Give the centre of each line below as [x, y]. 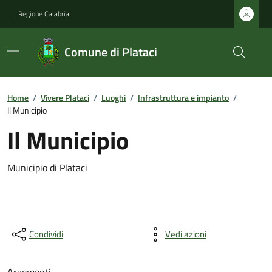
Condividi [46, 234]
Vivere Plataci [65, 97]
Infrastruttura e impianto [183, 97]
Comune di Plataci [111, 52]
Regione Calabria [44, 14]
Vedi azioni [186, 234]
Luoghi [114, 97]
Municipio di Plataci [47, 168]
